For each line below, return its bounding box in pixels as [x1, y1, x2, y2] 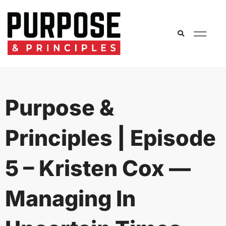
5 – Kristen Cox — [5, 154, 191, 181]
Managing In [5, 185, 136, 211]
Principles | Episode [5, 124, 216, 151]
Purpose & [5, 94, 114, 121]
